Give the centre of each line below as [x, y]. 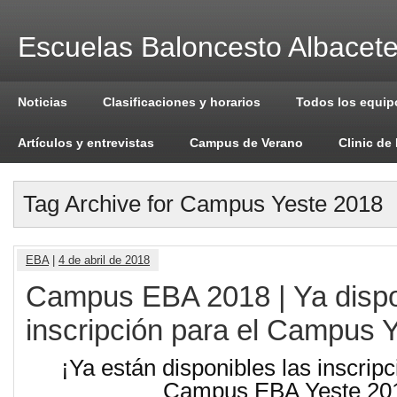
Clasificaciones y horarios [182, 102]
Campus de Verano [246, 143]
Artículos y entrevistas [86, 143]
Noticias [43, 102]
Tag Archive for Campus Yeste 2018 [203, 204]
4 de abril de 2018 [104, 260]
